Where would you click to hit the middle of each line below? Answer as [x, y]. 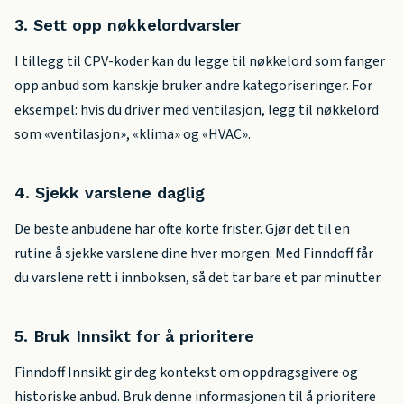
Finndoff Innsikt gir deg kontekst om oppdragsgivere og [186, 372]
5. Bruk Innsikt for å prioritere [134, 335]
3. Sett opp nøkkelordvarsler [128, 24]
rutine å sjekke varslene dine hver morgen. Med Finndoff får [194, 253]
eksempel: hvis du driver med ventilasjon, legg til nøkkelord [197, 110]
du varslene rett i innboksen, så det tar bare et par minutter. [198, 277]
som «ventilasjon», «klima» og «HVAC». [133, 134]
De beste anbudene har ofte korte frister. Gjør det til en [182, 229]
